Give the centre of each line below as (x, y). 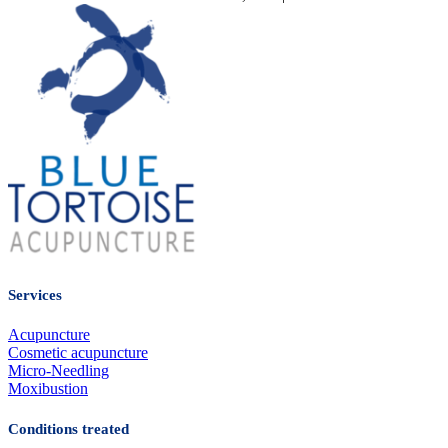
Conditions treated (68, 429)
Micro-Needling (58, 371)
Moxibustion (48, 389)
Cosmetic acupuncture (78, 353)
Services (35, 295)
